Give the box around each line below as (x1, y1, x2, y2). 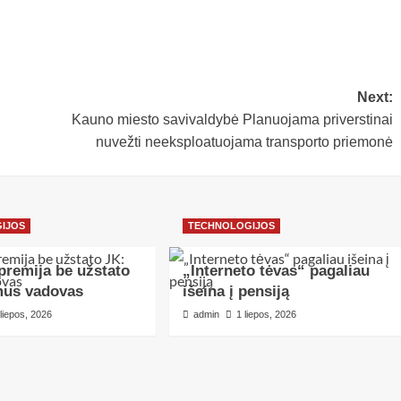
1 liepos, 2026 (236, 309, 297, 320)
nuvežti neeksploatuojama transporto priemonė (95, 134, 393, 150)
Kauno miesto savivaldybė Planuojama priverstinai (71, 112, 393, 128)
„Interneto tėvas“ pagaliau (183, 262, 371, 280)
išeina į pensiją (183, 283, 290, 301)
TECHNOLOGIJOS (188, 220, 276, 232)
